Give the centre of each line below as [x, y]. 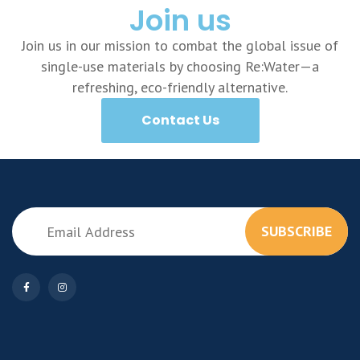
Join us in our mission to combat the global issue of [180, 46]
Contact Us [180, 121]
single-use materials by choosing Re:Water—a [180, 67]
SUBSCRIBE [297, 231]
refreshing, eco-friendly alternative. [180, 88]
